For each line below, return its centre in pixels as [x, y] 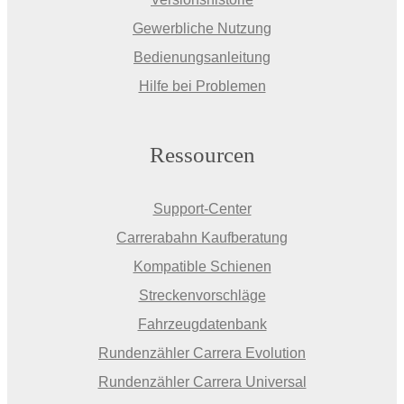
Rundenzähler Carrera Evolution [202, 353]
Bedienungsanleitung [202, 58]
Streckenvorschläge [202, 296]
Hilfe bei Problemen [202, 87]
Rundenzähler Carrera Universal [202, 382]
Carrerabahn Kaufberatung [202, 238]
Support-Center [202, 209]
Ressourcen [202, 155]
